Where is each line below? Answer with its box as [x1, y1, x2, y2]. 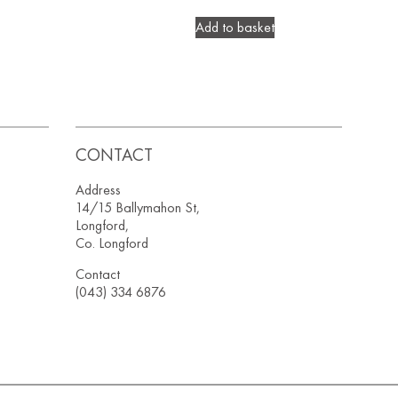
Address [76, 180, 122, 200]
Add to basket [195, 18, 275, 37]
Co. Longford [76, 234, 149, 253]
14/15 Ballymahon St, [76, 198, 201, 218]
